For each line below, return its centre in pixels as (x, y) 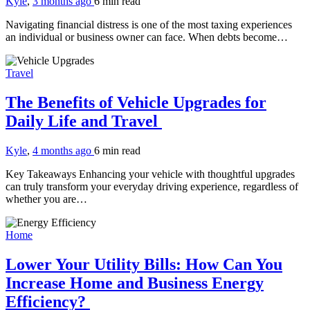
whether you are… (46, 199)
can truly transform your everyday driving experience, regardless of (152, 186)
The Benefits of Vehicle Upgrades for (136, 102)
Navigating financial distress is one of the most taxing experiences (149, 24)
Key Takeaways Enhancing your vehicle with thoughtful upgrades (150, 174)
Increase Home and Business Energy (135, 283)
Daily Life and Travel (84, 121)
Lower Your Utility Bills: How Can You (144, 264)
